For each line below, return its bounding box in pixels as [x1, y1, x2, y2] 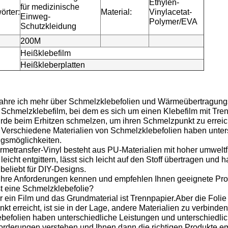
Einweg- [20, 12, 50, 21]
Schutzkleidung [20, 22, 76, 31]
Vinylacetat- [149, 8, 192, 16]
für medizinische [20, 3, 79, 11]
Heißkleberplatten [20, 61, 85, 69]
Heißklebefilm [20, 49, 71, 58]
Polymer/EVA [149, 17, 197, 26]
